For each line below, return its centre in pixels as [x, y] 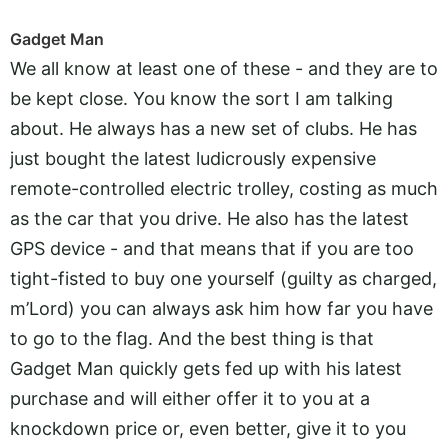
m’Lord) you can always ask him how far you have [221, 308]
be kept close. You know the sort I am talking [201, 98]
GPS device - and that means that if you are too [212, 248]
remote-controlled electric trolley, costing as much [224, 188]
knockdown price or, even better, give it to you [208, 428]
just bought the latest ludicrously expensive [193, 158]
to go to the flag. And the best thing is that [192, 338]
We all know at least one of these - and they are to [224, 68]
